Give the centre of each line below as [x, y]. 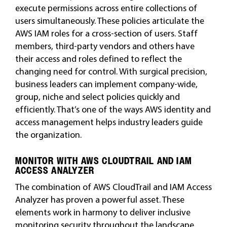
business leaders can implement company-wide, [106, 84]
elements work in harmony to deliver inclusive [103, 212]
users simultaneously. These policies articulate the [109, 21]
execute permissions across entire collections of [106, 8]
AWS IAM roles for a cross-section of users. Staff [106, 33]
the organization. [48, 135]
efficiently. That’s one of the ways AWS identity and [113, 109]
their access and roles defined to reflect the [98, 59]
